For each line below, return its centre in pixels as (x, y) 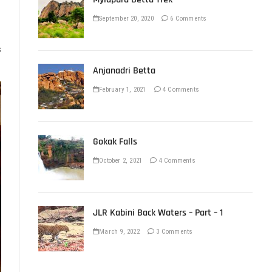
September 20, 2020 (126, 19)
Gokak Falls (115, 142)
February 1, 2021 (123, 90)
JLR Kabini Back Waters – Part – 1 (158, 213)
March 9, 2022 (119, 232)
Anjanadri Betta (124, 71)
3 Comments (174, 232)
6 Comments (188, 19)
